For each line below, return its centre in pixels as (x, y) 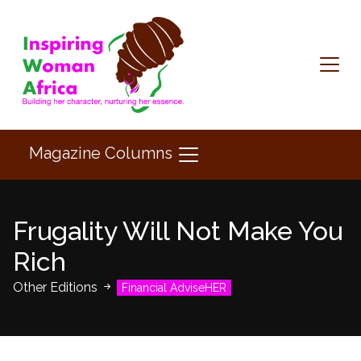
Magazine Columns (103, 153)
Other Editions (57, 288)
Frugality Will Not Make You (178, 231)
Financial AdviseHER (174, 288)
